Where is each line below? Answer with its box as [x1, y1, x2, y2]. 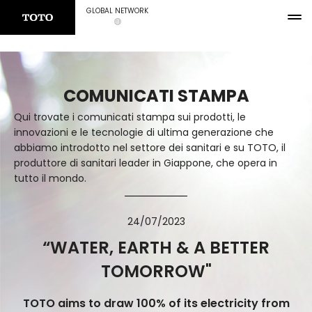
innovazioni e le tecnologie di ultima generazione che [14, 125, 274, 139]
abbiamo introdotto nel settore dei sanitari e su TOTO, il [14, 141, 286, 155]
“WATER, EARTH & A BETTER [42, 236, 270, 259]
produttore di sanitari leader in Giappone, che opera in [14, 156, 277, 170]
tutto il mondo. [14, 171, 86, 185]
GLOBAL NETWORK [86, 6, 148, 16]
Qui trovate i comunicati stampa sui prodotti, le [14, 110, 246, 124]
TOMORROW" [100, 260, 212, 283]
